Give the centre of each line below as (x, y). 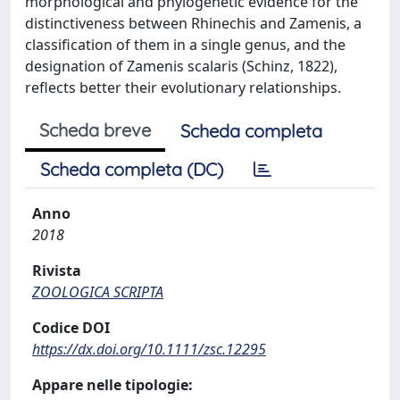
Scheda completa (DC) (132, 169)
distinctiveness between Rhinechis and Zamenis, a (193, 23)
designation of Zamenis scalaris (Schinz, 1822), (181, 66)
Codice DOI (71, 328)
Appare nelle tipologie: (112, 385)
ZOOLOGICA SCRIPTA (98, 292)
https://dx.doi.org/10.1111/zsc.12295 (149, 349)
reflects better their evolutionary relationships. (183, 87)
